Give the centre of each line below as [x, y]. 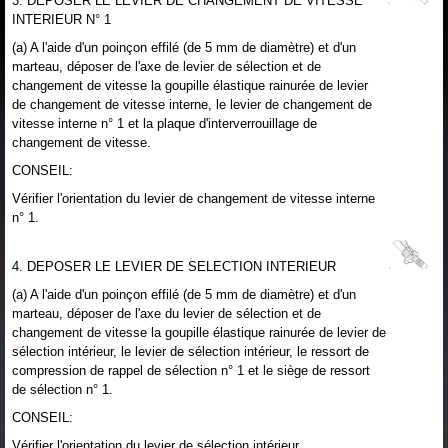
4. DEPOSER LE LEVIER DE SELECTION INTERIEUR [174, 266]
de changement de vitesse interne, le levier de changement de [192, 104]
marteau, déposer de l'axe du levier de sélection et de [166, 313]
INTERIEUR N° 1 [61, 19]
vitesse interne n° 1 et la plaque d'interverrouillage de [164, 123]
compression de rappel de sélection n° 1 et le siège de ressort [191, 370]
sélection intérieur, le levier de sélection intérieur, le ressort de [190, 351]
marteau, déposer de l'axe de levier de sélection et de [166, 66]
